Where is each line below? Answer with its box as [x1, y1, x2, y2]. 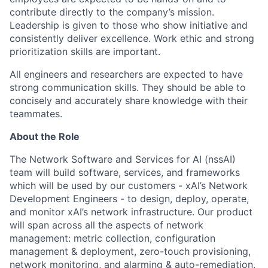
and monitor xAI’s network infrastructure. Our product [10, 205, 252, 218]
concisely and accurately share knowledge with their [10, 94, 248, 106]
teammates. [10, 107, 62, 120]
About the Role [10, 130, 80, 142]
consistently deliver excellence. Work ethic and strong [10, 32, 254, 44]
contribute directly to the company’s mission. [10, 5, 214, 18]
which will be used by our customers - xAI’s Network [10, 179, 248, 191]
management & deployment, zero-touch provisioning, [10, 245, 251, 257]
